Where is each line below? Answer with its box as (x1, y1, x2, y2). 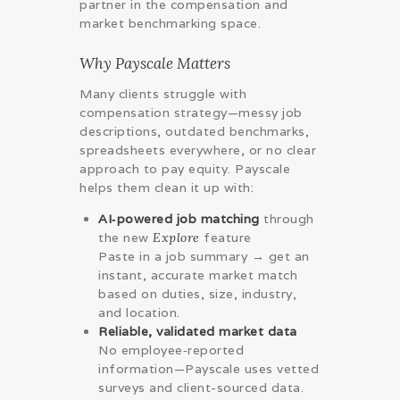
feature (199, 229, 252, 246)
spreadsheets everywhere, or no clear (79, 142, 316, 159)
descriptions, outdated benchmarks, (79, 123, 309, 140)
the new (98, 229, 153, 246)
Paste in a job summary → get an (98, 248, 310, 265)
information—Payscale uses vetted (98, 361, 319, 378)
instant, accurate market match (98, 267, 297, 284)
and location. (98, 304, 180, 321)
